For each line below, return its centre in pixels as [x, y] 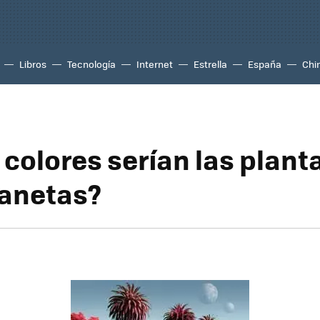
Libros [33, 64]
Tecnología [91, 64]
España [265, 64]
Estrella [210, 64]
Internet [155, 64]
